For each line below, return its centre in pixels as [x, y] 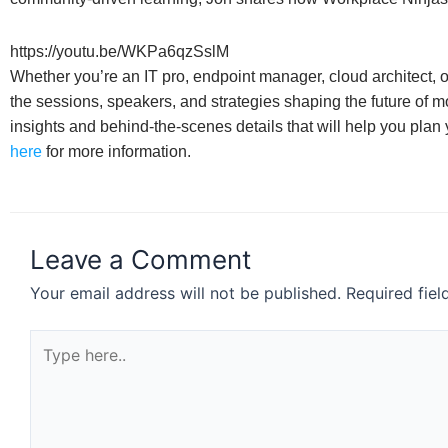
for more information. [116, 151]
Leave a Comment [140, 259]
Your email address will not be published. [185, 292]
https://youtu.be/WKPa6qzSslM [119, 51]
